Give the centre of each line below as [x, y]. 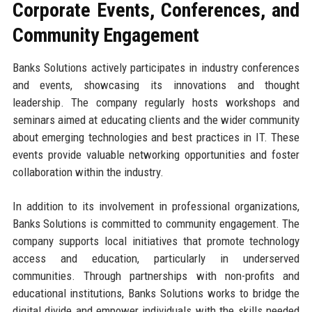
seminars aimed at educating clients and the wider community [156, 120]
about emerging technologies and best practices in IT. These [156, 138]
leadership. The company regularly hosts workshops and [156, 103]
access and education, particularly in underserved [156, 259]
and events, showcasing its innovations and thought [156, 85]
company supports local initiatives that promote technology [156, 241]
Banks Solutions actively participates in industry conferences [156, 68]
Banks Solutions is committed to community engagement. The [156, 224]
